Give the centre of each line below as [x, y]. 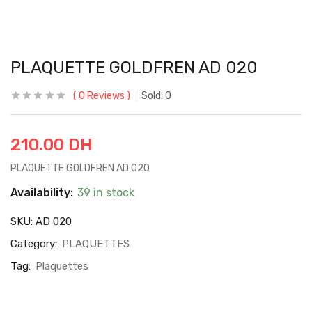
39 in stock [106, 193]
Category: [35, 244]
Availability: [43, 193]
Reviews [105, 96]
